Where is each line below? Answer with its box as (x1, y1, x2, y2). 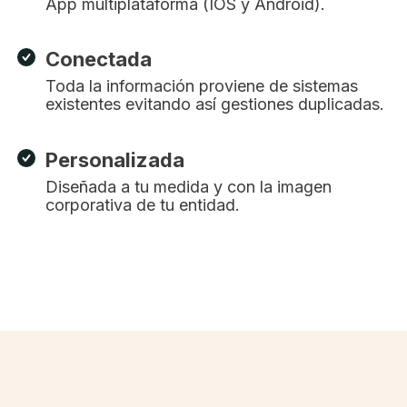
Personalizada (45, 148, 184, 173)
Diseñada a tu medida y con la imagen (45, 177, 332, 197)
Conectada (45, 47, 152, 72)
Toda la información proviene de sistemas (45, 76, 358, 96)
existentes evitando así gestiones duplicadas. (45, 94, 384, 114)
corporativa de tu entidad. (45, 195, 240, 215)
